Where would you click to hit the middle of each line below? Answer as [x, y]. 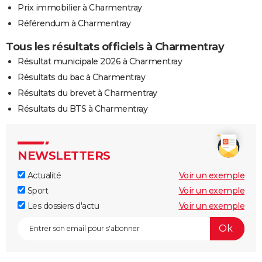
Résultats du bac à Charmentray [81, 77]
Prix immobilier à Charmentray [80, 7]
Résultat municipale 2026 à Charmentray [100, 61]
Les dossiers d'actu [62, 206]
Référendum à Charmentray [74, 23]
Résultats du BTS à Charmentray [82, 108]
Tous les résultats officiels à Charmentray [115, 46]
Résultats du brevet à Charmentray [87, 93]
